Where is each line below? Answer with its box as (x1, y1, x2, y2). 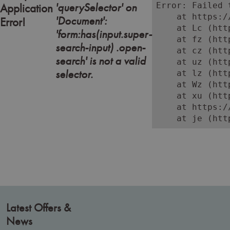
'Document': (55, 14, 107, 28)
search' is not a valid (55, 54, 146, 68)
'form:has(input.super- (55, 27, 152, 42)
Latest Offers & (6, 201, 71, 215)
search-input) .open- (55, 41, 145, 55)
